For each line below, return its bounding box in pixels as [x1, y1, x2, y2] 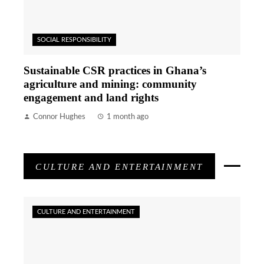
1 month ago [107, 113, 148, 120]
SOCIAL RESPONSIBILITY [37, 36, 111, 43]
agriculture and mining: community [24, 77, 197, 90]
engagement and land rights [24, 91, 159, 104]
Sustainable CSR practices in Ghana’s [24, 64, 206, 77]
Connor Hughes [33, 113, 85, 120]
